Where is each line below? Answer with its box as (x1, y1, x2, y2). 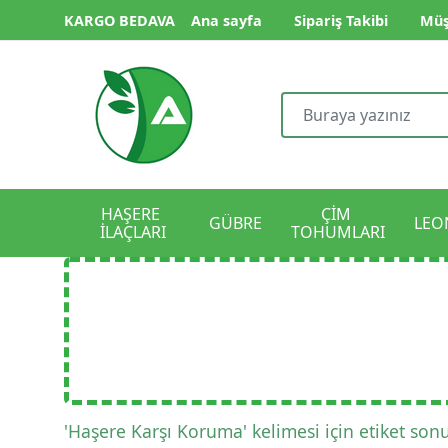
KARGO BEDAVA (64, 11, 175, 30)
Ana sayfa (191, 11, 262, 30)
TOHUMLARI (291, 221, 386, 243)
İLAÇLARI (99, 221, 166, 243)
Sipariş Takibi (294, 11, 388, 30)
